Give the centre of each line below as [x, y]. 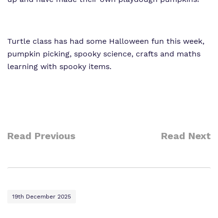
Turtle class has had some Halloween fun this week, [106, 41]
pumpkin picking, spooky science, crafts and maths [104, 54]
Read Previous [41, 136]
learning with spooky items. [59, 66]
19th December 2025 [42, 197]
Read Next [186, 136]
